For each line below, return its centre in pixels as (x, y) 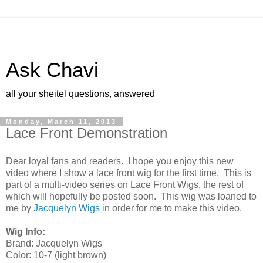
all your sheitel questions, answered (80, 94)
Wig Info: (26, 231)
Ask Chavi (52, 70)
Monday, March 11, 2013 (61, 122)
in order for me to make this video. (171, 208)
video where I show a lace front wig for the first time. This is (129, 173)
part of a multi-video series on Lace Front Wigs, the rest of (125, 184)
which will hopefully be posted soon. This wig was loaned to (131, 196)
